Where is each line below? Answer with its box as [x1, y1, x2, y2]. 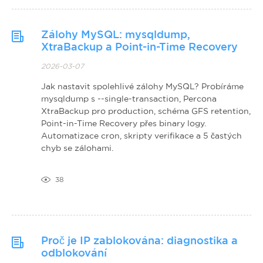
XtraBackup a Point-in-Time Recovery [41, 41, 238, 52]
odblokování [41, 247, 107, 258]
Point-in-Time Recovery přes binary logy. [41, 119, 206, 127]
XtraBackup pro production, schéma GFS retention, [41, 106, 251, 115]
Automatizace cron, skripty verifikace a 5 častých [41, 131, 242, 140]
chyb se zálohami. [41, 143, 113, 152]
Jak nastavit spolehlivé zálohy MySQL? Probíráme [41, 82, 244, 90]
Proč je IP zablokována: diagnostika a [41, 235, 238, 246]
